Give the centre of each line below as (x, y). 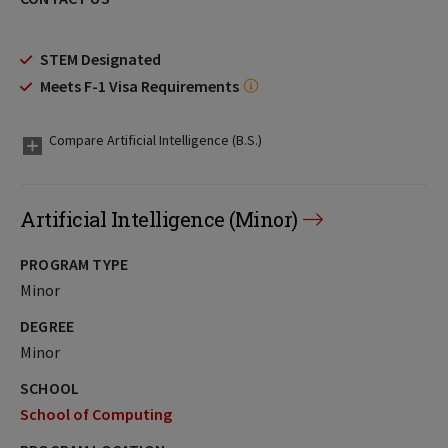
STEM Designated (100, 59)
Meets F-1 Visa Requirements (139, 86)
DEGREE (47, 326)
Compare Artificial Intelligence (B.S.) (155, 140)
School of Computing (96, 414)
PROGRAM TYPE (74, 264)
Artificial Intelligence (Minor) (159, 219)
